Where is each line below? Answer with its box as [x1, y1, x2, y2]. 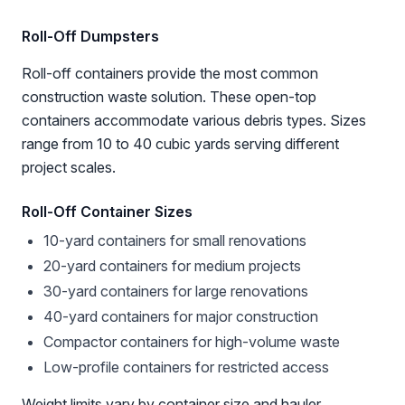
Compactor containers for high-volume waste [43, 333, 340, 351]
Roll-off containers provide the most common [22, 64, 318, 82]
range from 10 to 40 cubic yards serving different [22, 135, 339, 153]
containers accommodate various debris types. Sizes [22, 111, 366, 129]
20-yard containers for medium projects [43, 257, 301, 275]
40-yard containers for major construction [43, 307, 318, 325]
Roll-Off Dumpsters [22, 27, 159, 45]
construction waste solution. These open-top [22, 88, 316, 106]
